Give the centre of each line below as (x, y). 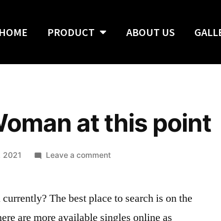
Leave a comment (78, 155)
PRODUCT (71, 32)
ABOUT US (151, 32)
